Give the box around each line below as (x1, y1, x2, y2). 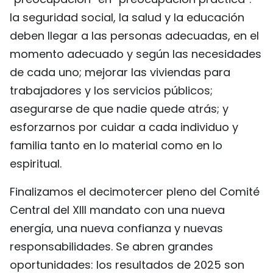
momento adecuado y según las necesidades (10, 46, 261, 62)
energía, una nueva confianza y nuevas (10, 220, 223, 236)
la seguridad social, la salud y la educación (10, 9, 244, 25)
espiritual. (10, 155, 62, 171)
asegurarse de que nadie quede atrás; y (10, 101, 229, 116)
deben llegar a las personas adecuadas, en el (10, 27, 259, 43)
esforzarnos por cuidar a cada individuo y (10, 119, 238, 135)
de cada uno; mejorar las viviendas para (10, 64, 230, 80)
